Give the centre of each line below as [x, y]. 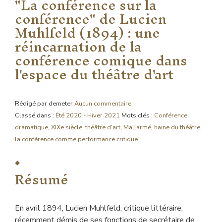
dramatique [31, 127]
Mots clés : [138, 115]
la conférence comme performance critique [76, 139]
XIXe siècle [67, 127]
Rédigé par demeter [45, 104]
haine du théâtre [177, 127]
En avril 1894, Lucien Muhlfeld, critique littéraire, [99, 208]
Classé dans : [35, 115]
